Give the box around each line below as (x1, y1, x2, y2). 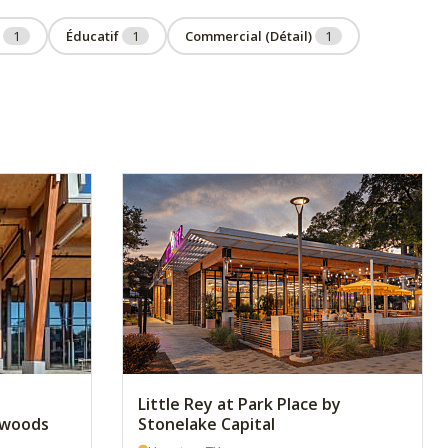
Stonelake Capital (138, 413, 275, 435)
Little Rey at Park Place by (138, 393, 341, 415)
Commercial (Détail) (185, 27, 315, 45)
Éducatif (66, 27, 122, 45)
